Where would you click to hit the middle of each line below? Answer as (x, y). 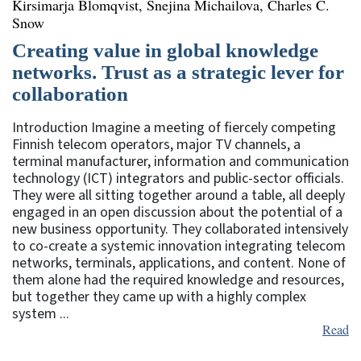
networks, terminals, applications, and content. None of (179, 263)
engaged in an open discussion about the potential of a (177, 212)
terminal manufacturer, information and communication (180, 161)
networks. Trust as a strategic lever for (178, 72)
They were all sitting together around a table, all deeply (178, 195)
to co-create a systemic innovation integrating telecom (179, 246)
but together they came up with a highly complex (159, 297)
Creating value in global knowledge (165, 50)
